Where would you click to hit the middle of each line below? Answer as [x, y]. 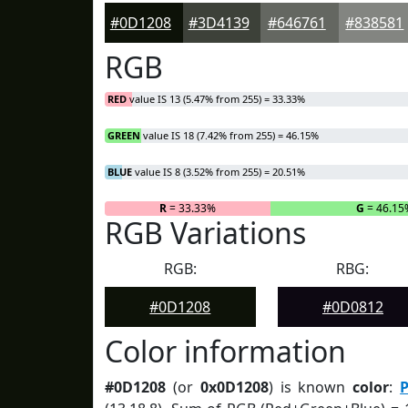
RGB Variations [205, 233]
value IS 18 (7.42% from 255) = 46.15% [229, 135]
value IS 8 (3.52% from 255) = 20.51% [219, 172]
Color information [225, 351]
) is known [311, 387]
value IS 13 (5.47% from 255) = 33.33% [216, 99]
